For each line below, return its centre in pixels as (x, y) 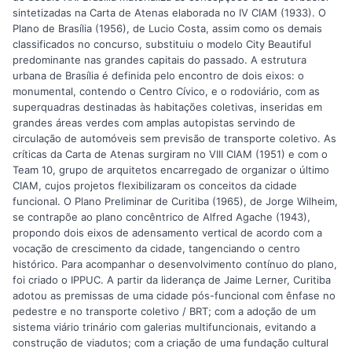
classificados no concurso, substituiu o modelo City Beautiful (162, 44)
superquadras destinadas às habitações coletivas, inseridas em (167, 107)
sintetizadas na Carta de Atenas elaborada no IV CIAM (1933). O (169, 13)
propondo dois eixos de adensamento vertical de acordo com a (167, 233)
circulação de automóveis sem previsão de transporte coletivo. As (174, 139)
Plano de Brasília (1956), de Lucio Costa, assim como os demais (167, 29)
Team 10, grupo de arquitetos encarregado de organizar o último (171, 170)
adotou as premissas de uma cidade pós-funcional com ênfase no (174, 296)
